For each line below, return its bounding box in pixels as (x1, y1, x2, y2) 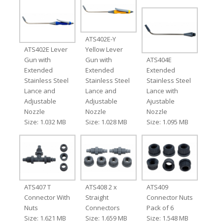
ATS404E (147, 55, 172, 64)
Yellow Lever (85, 44, 123, 54)
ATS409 (147, 182, 169, 191)
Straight (85, 192, 109, 202)
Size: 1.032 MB (24, 117, 66, 126)
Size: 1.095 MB (147, 117, 189, 126)
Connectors (85, 203, 120, 212)
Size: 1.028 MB (85, 117, 127, 126)
